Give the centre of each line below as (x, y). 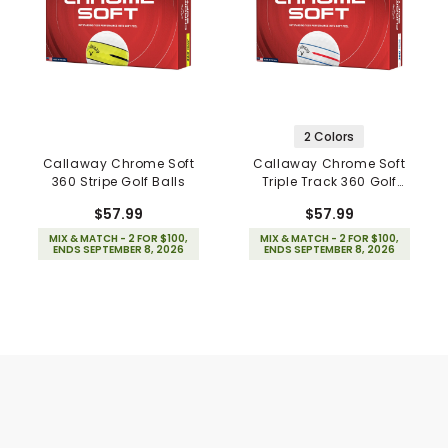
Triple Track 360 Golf (329, 181)
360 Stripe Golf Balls (118, 181)
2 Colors (329, 136)
